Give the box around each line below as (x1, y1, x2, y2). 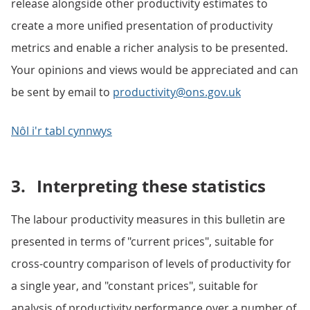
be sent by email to (11, 84, 113, 100)
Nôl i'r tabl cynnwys (11, 123, 112, 138)
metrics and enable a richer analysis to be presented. (11, 40, 288, 55)
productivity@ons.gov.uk (113, 84, 241, 100)
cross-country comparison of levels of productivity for (11, 256, 291, 271)
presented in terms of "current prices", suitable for (11, 234, 274, 249)
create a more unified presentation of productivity (11, 18, 273, 33)
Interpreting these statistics (37, 174, 266, 198)
